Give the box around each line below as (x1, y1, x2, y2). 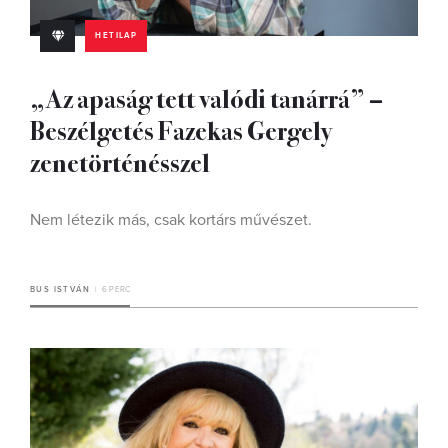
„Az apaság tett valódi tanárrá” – (30, 79, 383, 116)
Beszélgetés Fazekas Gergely (30, 111, 331, 148)
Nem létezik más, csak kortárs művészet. (30, 210, 312, 230)
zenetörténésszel (30, 143, 210, 180)
